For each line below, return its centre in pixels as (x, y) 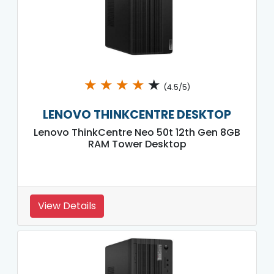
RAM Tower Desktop (137, 144)
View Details (67, 206)
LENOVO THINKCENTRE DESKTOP (137, 114)
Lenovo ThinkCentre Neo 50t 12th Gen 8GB (137, 132)
